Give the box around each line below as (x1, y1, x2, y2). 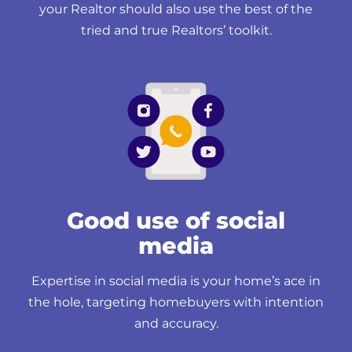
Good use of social (67, 206, 285, 234)
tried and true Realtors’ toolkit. (80, 22, 272, 38)
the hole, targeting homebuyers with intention (28, 294, 324, 310)
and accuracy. (134, 315, 218, 331)
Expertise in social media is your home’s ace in (31, 273, 321, 288)
